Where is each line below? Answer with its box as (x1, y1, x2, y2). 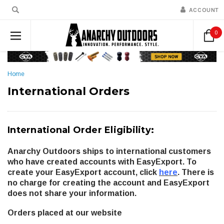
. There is (177, 167, 214, 176)
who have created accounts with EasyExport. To (7, 157, 196, 166)
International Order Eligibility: (7, 124, 154, 135)
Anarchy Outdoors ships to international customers (7, 146, 211, 155)
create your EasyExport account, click (7, 167, 159, 176)
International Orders (7, 84, 129, 98)
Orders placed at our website (7, 208, 122, 217)
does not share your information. (7, 188, 136, 197)
